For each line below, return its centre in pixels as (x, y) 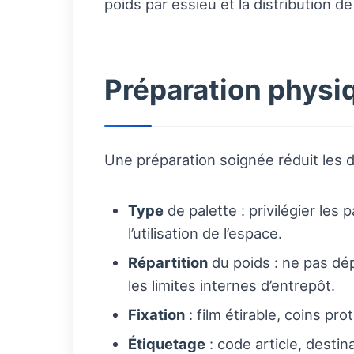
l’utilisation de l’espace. (205, 233)
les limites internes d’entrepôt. (232, 286)
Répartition (168, 263)
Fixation (156, 315)
